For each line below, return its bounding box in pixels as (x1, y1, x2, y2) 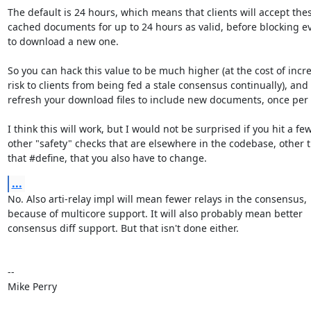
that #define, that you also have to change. (7, 151, 207, 165)
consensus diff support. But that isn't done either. (7, 221, 239, 235)
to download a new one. (7, 34, 119, 48)
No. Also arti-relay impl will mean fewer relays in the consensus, (7, 192, 310, 205)
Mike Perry (7, 279, 57, 293)
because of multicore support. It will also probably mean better (7, 206, 305, 220)
